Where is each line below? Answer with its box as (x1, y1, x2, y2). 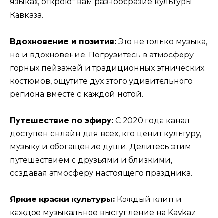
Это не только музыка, (116, 36, 207, 46)
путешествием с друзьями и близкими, (10, 155, 172, 164)
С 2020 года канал (113, 115, 190, 125)
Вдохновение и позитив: (10, 36, 116, 46)
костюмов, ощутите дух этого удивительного (10, 76, 193, 86)
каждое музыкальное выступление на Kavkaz (10, 207, 196, 217)
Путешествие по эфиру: (10, 115, 113, 125)
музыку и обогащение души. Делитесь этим (10, 142, 191, 151)
